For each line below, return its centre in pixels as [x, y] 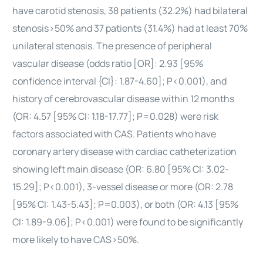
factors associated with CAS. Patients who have [114, 134]
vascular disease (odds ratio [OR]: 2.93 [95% [108, 63]
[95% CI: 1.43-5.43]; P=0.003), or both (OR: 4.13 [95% [126, 204]
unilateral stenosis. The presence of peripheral [112, 46]
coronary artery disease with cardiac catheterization [125, 151]
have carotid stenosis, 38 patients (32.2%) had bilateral [130, 11]
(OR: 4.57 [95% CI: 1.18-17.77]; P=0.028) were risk [116, 116]
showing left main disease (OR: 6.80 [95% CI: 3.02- [121, 169]
